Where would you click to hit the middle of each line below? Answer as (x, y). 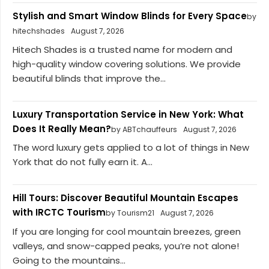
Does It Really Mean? (62, 128)
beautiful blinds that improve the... (89, 78)
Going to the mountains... (69, 260)
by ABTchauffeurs (144, 129)
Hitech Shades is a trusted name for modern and (122, 49)
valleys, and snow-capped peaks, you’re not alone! (126, 246)
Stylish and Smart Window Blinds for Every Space (130, 16)
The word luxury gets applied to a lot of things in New (131, 148)
